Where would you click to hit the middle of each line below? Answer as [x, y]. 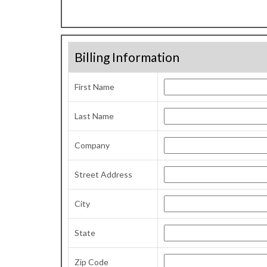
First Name [94, 87]
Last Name [94, 116]
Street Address [103, 174]
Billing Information [127, 57]
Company [92, 145]
